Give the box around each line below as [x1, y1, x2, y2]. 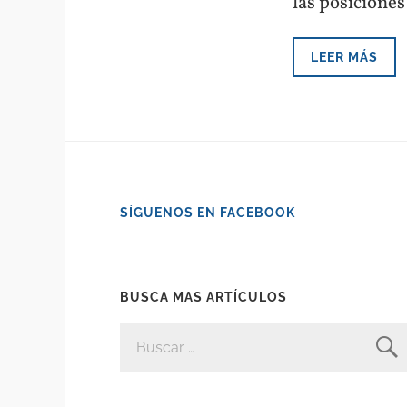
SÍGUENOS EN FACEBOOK [120, 204, 295, 220]
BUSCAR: [119, 321, 180, 337]
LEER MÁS [311, 48, 378, 65]
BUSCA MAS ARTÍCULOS [120, 289, 287, 304]
